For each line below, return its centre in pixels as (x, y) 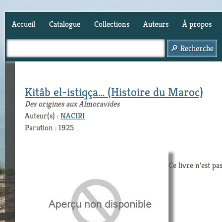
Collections (112, 24)
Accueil (24, 24)
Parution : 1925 (49, 128)
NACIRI (73, 116)
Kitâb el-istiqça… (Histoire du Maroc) (114, 92)
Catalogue (65, 24)
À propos (197, 24)
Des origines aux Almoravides (72, 104)
